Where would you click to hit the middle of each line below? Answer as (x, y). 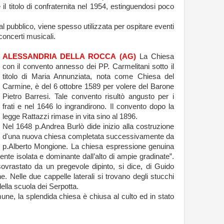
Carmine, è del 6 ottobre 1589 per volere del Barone (88, 86)
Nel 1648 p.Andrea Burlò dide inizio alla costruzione (88, 126)
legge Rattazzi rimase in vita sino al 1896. (70, 116)
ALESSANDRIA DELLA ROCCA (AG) (69, 56)
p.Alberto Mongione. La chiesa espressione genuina (88, 146)
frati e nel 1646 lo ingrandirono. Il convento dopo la (88, 106)
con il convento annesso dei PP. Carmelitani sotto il (88, 66)
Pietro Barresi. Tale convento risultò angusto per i (88, 96)
